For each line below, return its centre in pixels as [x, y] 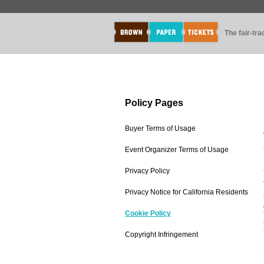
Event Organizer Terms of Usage [177, 150]
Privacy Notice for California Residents [187, 192]
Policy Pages [154, 103]
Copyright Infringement [161, 235]
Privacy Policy [147, 171]
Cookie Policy [148, 213]
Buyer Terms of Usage [160, 128]
